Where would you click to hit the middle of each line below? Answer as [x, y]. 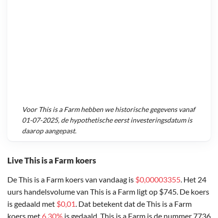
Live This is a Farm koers [52, 160]
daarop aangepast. [49, 131]
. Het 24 [193, 179]
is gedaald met [32, 203]
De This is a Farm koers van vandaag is [71, 179]
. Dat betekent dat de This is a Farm [134, 203]
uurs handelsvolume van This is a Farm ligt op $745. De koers [108, 191]
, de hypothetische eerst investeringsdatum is [125, 120]
